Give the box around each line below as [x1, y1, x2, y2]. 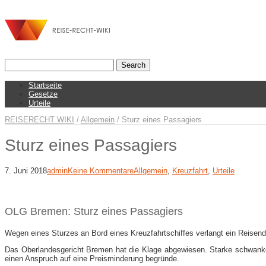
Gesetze [28, 90, 58, 99]
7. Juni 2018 [5, 166, 47, 175]
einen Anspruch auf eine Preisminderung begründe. [5, 254, 179, 263]
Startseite [28, 81, 62, 90]
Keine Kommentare [68, 166, 134, 175]
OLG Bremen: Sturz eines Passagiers [5, 205, 183, 217]
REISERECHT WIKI [5, 115, 74, 124]
